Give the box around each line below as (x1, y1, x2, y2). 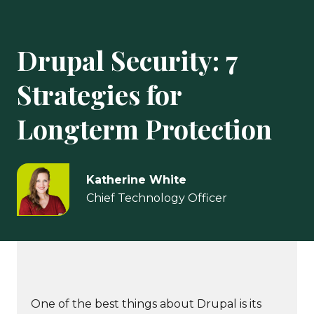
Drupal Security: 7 (17, 41, 238, 78)
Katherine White (86, 173, 186, 187)
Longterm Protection (17, 110, 272, 146)
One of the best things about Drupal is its (31, 296, 261, 310)
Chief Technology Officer (86, 191, 227, 205)
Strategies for (17, 76, 182, 112)
